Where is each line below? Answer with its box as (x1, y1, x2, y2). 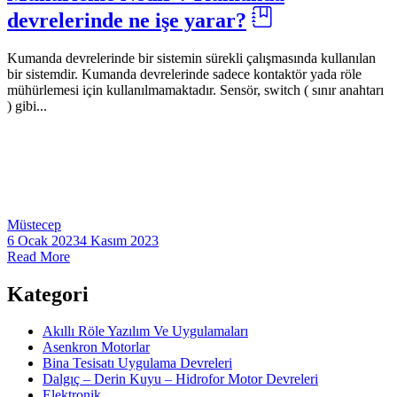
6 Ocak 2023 (7, 232, 80, 248)
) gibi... (7, 97, 47, 113)
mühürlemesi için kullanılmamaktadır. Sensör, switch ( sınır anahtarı (7, 82, 384, 97)
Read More (7, 248, 70, 264)
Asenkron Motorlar (43, 339, 150, 355)
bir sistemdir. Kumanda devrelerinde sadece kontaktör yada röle (7, 66, 362, 82)
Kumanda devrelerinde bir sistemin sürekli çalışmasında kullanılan (7, 50, 376, 66)
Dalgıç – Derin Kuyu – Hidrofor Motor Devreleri (43, 371, 318, 387)
